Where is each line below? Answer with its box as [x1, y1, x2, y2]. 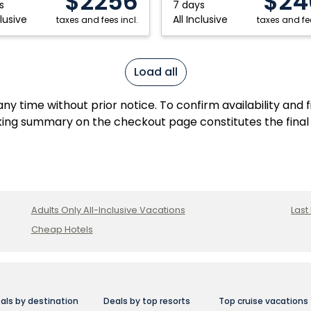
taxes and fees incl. [56, 14, 138, 26]
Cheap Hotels [31, 224, 93, 235]
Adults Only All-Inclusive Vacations [31, 204, 185, 216]
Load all [133, 64, 178, 80]
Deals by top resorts [103, 295, 191, 307]
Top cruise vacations [218, 295, 308, 307]
